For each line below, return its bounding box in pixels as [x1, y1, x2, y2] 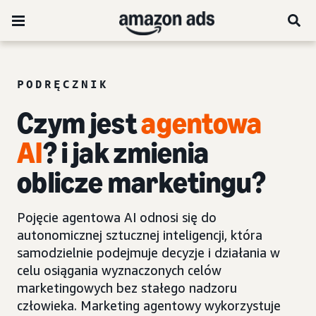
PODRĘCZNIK [17, 77, 109, 91]
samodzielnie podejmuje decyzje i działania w [17, 245, 280, 260]
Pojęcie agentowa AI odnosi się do [17, 209, 217, 225]
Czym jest [17, 105, 142, 141]
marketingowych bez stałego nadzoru [17, 280, 237, 296]
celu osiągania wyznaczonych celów [17, 262, 221, 278]
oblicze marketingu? [17, 164, 267, 200]
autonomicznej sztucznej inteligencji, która [17, 227, 262, 243]
